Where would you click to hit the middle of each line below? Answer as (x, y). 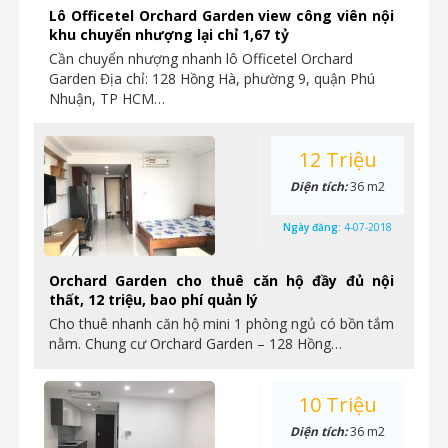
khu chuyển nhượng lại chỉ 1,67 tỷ (169, 34)
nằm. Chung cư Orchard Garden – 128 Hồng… (195, 343)
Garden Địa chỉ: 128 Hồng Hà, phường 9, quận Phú (212, 78)
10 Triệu (337, 404)
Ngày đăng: (313, 227)
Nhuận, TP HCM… (107, 98)
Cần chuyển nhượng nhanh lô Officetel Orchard (201, 58)
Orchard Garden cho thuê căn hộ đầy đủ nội (221, 280)
